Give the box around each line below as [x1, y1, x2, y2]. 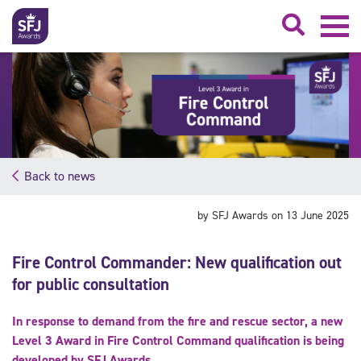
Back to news [24, 167, 95, 185]
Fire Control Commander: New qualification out [12, 251, 342, 274]
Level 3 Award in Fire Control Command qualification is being [12, 331, 344, 349]
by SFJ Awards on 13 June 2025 [197, 207, 349, 223]
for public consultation [12, 272, 169, 296]
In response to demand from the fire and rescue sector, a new [12, 312, 342, 330]
